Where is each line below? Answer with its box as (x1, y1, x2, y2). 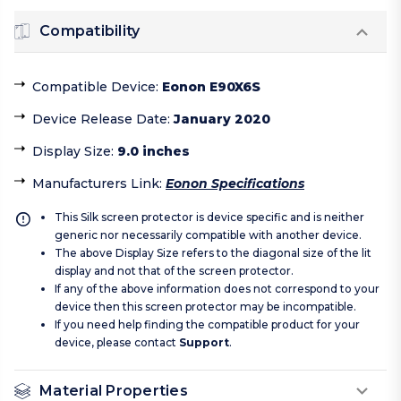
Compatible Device (32, 79, 156, 96)
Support (179, 336, 229, 350)
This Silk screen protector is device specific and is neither (55, 210, 364, 225)
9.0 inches (117, 143, 190, 160)
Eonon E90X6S (162, 79, 260, 96)
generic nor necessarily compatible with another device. (55, 228, 362, 243)
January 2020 (174, 111, 270, 128)
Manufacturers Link (32, 175, 159, 192)
